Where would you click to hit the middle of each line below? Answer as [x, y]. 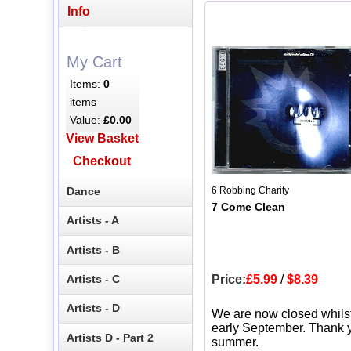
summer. [235, 342]
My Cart [94, 62]
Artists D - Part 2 [110, 337]
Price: [229, 280]
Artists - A [93, 221]
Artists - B [94, 250]
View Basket [102, 139]
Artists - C [94, 279]
